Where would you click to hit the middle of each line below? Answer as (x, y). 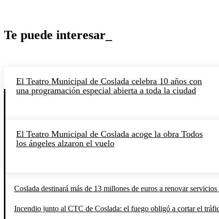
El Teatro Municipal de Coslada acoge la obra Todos (109, 134)
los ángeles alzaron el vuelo (65, 143)
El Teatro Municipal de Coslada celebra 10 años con (109, 81)
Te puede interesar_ (58, 35)
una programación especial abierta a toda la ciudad (106, 90)
